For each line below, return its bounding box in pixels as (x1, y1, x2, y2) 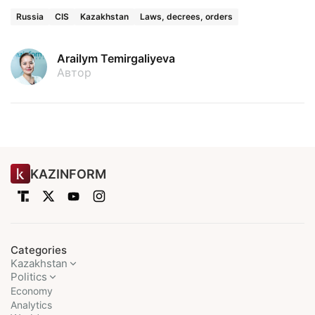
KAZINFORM (30, 166, 106, 181)
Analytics (11, 299, 52, 311)
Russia (16, 11, 44, 22)
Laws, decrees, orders (140, 11, 233, 22)
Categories (11, 243, 67, 257)
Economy (11, 285, 53, 297)
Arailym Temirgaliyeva (57, 51, 175, 66)
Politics (11, 270, 47, 284)
